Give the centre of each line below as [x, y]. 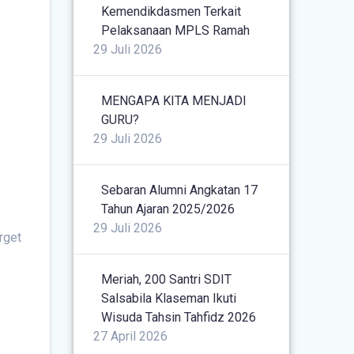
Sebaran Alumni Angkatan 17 [180, 190]
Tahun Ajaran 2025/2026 [168, 209]
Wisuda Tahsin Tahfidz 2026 [179, 317]
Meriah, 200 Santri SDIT [167, 279]
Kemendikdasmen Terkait [171, 11]
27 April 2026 [131, 336]
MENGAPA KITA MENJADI [174, 100]
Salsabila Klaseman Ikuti [169, 298]
